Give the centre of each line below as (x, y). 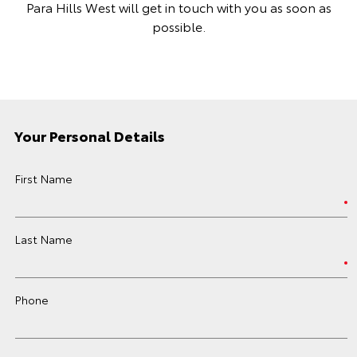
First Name (44, 178)
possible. (178, 26)
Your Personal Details (90, 135)
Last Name (44, 239)
